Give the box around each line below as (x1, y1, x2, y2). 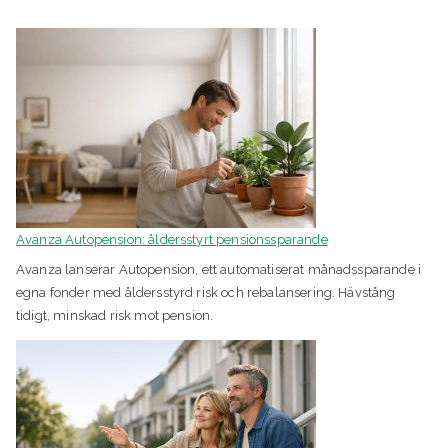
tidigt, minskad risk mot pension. (16, 307, 214, 323)
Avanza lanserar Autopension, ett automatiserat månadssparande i (16, 261, 422, 277)
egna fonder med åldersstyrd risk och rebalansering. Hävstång (16, 284, 396, 300)
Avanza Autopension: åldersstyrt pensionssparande (16, 232, 328, 248)
